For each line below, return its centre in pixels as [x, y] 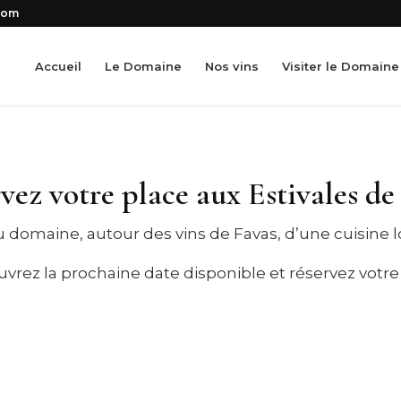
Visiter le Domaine [340, 66]
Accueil [58, 66]
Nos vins [231, 66]
